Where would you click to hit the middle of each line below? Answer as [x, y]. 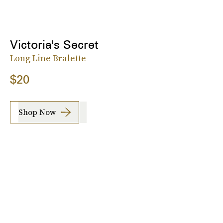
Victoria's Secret [54, 44]
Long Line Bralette [48, 58]
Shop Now [37, 112]
